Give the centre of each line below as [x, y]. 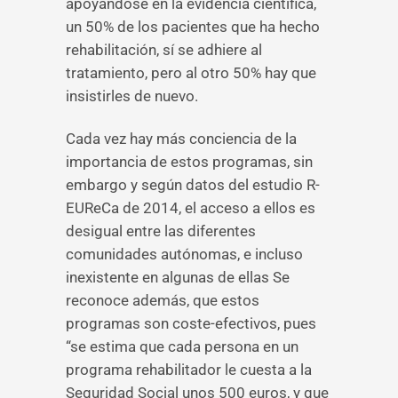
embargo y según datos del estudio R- [193, 185]
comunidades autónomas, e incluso [184, 254]
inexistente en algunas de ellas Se [178, 277]
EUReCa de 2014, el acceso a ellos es [191, 208]
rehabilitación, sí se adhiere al [164, 50]
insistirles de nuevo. [132, 96]
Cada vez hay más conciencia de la [181, 139]
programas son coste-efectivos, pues [191, 323]
